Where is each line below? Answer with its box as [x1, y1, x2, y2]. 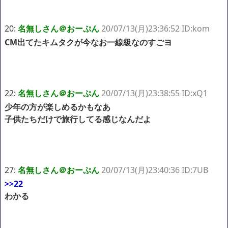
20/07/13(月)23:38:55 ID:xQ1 [101, 87, 208, 99]
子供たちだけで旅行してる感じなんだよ [5, 113, 151, 125]
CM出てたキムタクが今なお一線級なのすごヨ [5, 36, 172, 48]
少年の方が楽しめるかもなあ [5, 101, 110, 112]
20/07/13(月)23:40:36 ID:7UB [101, 164, 208, 176]
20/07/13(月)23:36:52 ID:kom [101, 22, 210, 34]
